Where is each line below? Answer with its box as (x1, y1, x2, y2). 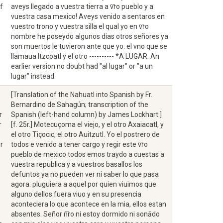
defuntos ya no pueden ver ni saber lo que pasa (11, 170, 159, 178)
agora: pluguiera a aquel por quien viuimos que (11, 180, 156, 188)
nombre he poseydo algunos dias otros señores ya (11, 32, 168, 40)
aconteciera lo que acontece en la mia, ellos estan (11, 200, 166, 208)
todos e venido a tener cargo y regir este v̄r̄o (11, 140, 148, 148)
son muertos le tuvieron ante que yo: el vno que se (11, 42, 167, 50)
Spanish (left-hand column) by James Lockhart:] (11, 111, 162, 118)
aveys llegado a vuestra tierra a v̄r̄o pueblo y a (11, 2, 153, 10)
